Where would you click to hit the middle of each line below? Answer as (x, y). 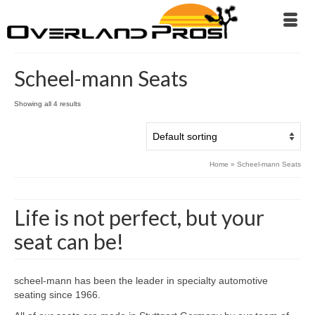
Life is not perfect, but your (139, 217)
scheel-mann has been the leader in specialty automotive (141, 281)
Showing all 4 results (47, 104)
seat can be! (69, 241)
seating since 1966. (57, 295)
